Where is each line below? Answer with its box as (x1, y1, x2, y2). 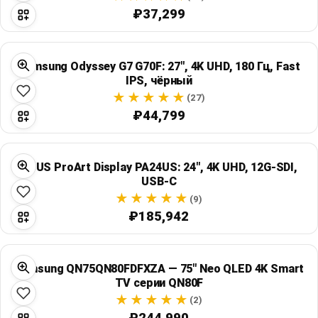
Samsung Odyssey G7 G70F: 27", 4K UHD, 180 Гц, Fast (18, 59, 300, 73)
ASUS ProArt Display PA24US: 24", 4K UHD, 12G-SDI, (20, 160, 297, 175)
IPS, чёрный (125, 73, 193, 87)
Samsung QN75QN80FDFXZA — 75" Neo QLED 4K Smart (13, 261, 305, 275)
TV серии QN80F (114, 275, 204, 290)
